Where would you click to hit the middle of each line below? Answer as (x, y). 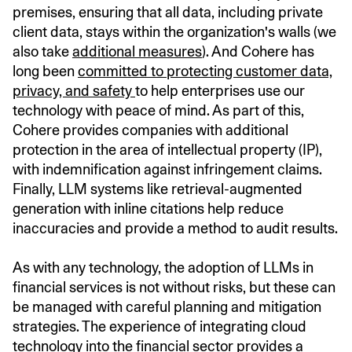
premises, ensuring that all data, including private (168, 12)
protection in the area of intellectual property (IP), (167, 149)
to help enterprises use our (220, 90)
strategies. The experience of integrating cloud (159, 326)
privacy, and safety (74, 90)
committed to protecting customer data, (205, 71)
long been (45, 71)
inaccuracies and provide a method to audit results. (175, 228)
